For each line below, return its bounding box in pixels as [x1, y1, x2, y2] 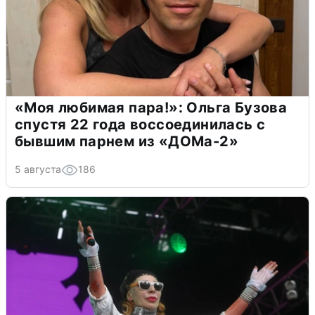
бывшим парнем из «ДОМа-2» [15, 132, 238, 150]
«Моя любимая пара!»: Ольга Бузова [15, 98, 288, 116]
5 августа [15, 162, 61, 175]
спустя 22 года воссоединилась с [15, 115, 266, 133]
